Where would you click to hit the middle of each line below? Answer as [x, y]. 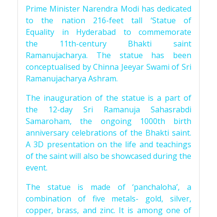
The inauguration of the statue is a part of [108, 98]
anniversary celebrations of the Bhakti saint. [108, 133]
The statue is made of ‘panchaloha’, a [108, 187]
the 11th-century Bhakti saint [108, 44]
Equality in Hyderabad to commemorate [108, 32]
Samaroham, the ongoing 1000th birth [108, 121]
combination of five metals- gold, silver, [108, 199]
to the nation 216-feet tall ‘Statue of [108, 20]
